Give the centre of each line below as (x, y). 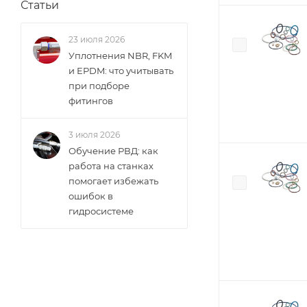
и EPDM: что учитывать (121, 71)
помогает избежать (113, 181)
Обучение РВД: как (113, 151)
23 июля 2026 (97, 39)
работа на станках (111, 166)
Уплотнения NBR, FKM (120, 56)
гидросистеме (101, 211)
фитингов (91, 101)
